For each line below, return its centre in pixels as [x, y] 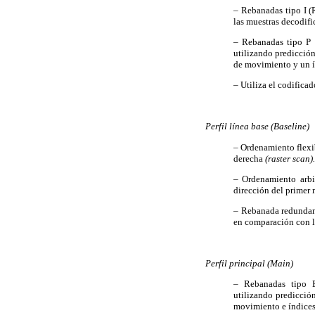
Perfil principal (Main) [249, 263]
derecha [249, 158]
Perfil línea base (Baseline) [257, 126]
